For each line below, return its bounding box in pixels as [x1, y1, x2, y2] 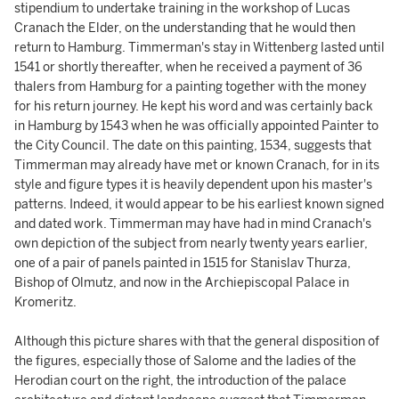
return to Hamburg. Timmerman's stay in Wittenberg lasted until [14, 40, 385, 55]
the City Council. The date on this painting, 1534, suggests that [14, 138, 371, 153]
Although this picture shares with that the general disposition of [14, 334, 379, 349]
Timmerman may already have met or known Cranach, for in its [14, 158, 379, 173]
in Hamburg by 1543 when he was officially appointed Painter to [14, 118, 379, 134]
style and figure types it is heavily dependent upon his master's [14, 177, 372, 192]
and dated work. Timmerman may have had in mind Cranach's [14, 216, 371, 232]
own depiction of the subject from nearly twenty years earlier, [14, 236, 368, 251]
